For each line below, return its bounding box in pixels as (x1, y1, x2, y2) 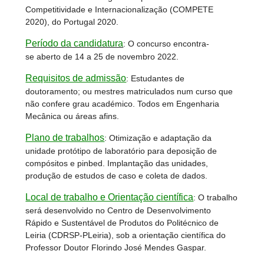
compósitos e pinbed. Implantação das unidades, (25, 159, 209, 169)
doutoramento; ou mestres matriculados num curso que (25, 87, 233, 97)
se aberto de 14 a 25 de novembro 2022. (25, 52, 179, 62)
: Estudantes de (126, 74, 185, 84)
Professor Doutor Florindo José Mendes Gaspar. (25, 243, 207, 253)
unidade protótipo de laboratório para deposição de (25, 146, 217, 156)
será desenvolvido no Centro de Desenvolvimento (25, 206, 212, 216)
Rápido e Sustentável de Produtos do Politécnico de (25, 218, 219, 228)
